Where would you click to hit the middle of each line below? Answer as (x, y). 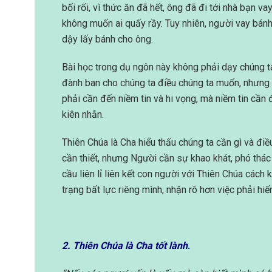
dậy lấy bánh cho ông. (107, 39)
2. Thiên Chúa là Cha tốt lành (125, 246)
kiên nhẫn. (83, 115)
